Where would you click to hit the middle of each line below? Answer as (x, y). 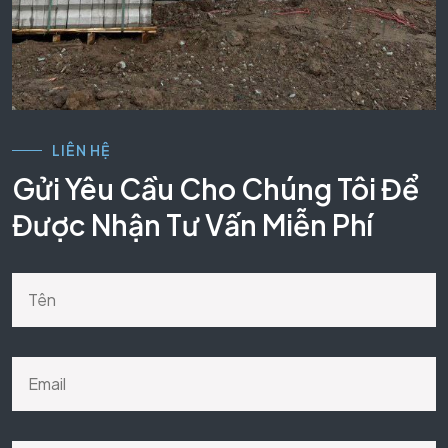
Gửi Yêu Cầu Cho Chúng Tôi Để (215, 188)
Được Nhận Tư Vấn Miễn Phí (192, 224)
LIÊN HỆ (81, 150)
